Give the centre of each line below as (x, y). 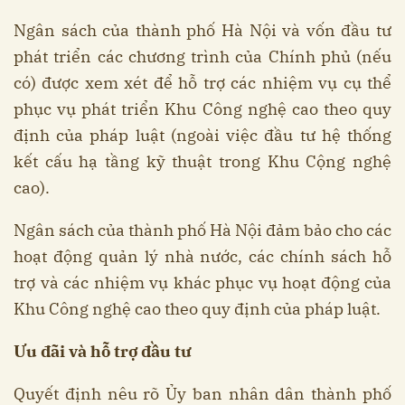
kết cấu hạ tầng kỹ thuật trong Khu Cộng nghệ (202, 162)
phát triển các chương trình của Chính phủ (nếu (202, 57)
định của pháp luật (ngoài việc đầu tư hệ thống (202, 136)
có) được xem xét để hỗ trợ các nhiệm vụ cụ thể (202, 83)
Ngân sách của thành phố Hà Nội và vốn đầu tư (202, 31)
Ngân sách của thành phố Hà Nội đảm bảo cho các (202, 231)
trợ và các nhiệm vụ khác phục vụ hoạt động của (202, 283)
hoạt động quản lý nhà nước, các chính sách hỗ (202, 257)
